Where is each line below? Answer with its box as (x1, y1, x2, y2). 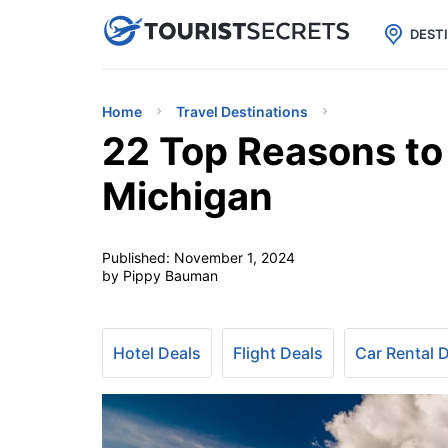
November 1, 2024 (174, 249, 295, 266)
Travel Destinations (176, 103, 308, 120)
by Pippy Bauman (102, 267, 218, 284)
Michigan (102, 173, 273, 219)
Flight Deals (233, 343, 323, 363)
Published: (102, 249, 174, 266)
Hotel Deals (113, 343, 201, 363)
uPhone (200, 16, 276, 43)
